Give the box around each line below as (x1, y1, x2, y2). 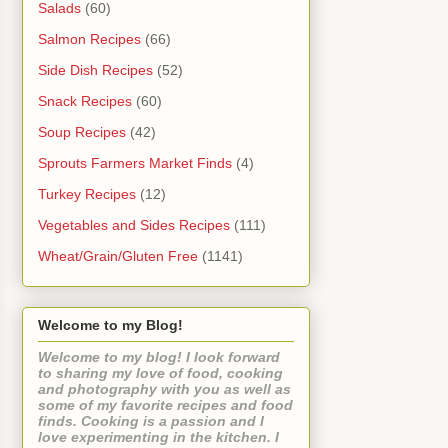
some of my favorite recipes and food (38, 396, 293, 413)
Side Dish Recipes (38, 62, 153, 79)
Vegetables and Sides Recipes (38, 217, 230, 234)
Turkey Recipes (38, 186, 136, 203)
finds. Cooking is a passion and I (38, 412, 264, 429)
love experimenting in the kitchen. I (38, 428, 279, 445)
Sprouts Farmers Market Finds (38, 155, 232, 172)
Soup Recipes (38, 124, 126, 141)
